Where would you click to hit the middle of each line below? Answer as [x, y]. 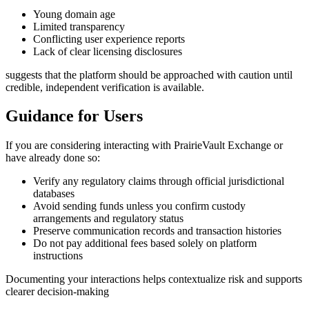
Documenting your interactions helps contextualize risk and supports [154, 279]
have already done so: [53, 158]
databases [54, 194]
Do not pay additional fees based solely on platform [145, 243]
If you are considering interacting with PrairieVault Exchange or [144, 146]
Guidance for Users [74, 116]
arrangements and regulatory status [108, 219]
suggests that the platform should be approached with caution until [149, 74]
